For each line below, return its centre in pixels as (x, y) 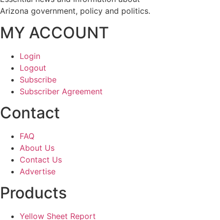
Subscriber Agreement (61, 92)
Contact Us (41, 160)
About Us (37, 148)
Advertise (38, 172)
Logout (33, 68)
